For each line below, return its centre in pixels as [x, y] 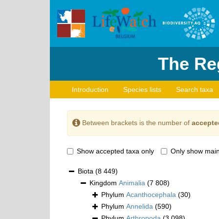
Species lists [142, 89]
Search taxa [195, 89]
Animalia [132, 183]
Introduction [90, 89]
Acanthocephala [151, 195]
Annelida [140, 207]
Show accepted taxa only [115, 151]
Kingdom [104, 183]
